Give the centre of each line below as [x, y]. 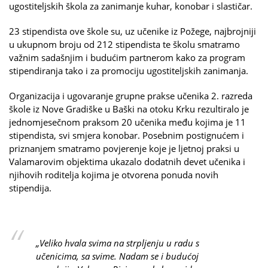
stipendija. [30, 188]
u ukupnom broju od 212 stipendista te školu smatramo [124, 44]
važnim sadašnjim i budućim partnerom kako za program [127, 57]
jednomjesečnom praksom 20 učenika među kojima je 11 [127, 122]
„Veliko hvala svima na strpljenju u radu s [118, 243]
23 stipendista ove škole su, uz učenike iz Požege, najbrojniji [133, 31]
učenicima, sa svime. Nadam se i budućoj [117, 256]
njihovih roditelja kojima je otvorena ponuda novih [114, 174]
